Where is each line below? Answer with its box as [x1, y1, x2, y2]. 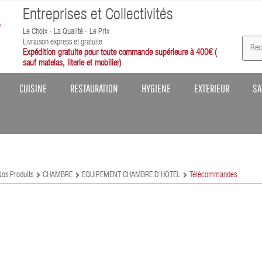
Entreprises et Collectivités [22, 8, 173, 24]
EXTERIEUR [194, 82, 229, 95]
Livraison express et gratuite [22, 39, 102, 47]
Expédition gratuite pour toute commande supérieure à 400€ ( [22, 49, 216, 57]
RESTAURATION [70, 82, 118, 95]
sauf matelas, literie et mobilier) [22, 59, 121, 68]
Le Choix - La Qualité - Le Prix [22, 28, 109, 36]
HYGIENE [142, 82, 171, 95]
